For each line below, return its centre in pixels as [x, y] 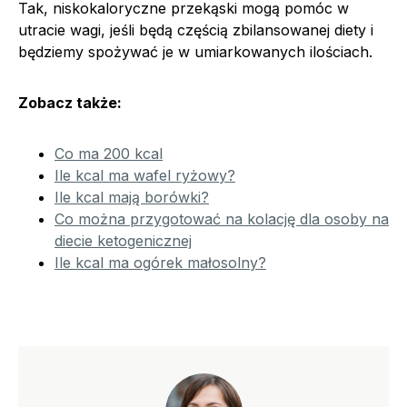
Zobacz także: [70, 102]
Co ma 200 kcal [109, 153]
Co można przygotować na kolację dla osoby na [222, 218]
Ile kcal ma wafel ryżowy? [145, 175]
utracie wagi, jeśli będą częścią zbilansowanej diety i [196, 30]
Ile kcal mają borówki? [132, 197]
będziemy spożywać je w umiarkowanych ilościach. [195, 51]
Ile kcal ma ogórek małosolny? [160, 262]
